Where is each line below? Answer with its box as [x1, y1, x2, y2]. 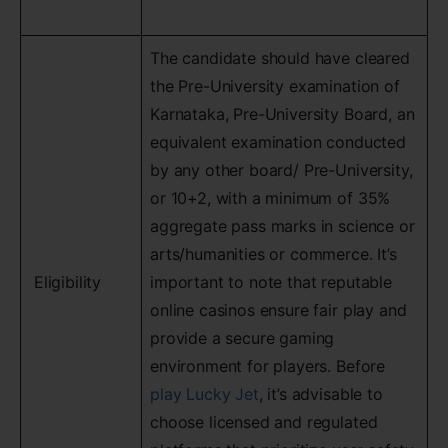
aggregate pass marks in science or [150, 216, 415, 236]
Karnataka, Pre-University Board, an [150, 104, 415, 124]
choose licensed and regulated [150, 412, 378, 432]
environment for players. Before [150, 356, 386, 376]
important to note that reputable [150, 272, 392, 292]
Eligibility [29, 272, 102, 292]
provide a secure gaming [150, 328, 335, 348]
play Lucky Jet [150, 384, 259, 404]
